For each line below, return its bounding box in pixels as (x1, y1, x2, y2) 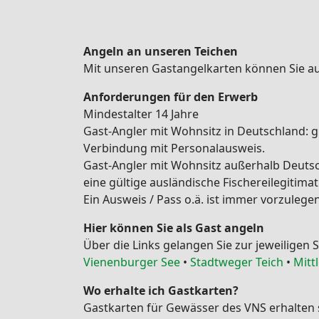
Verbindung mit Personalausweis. (83, 140, 265, 156)
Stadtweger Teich (190, 254, 283, 270)
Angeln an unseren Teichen (83, 43, 238, 59)
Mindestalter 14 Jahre (83, 106, 199, 122)
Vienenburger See (83, 254, 180, 270)
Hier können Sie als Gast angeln (83, 220, 264, 236)
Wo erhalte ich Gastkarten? (83, 283, 239, 298)
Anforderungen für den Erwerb (83, 89, 258, 105)
